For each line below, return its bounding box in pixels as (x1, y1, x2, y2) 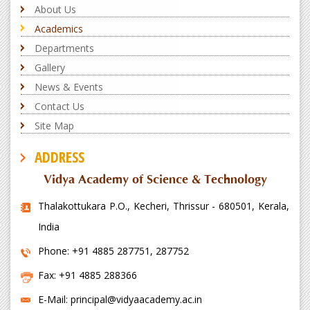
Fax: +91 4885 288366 (38, 268, 137, 282)
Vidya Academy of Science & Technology (43, 172, 267, 188)
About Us (35, 3, 76, 17)
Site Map (35, 119, 74, 133)
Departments (35, 42, 94, 55)
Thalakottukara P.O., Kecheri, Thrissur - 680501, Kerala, (38, 199, 289, 213)
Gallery (35, 61, 65, 75)
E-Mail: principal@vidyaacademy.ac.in (38, 293, 202, 307)
